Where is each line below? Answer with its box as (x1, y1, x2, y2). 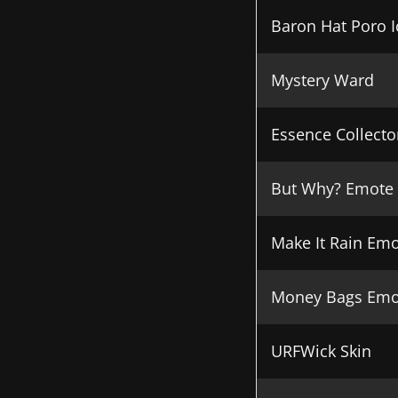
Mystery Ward (271, 69, 374, 91)
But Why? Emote (271, 178, 394, 199)
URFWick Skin (271, 340, 371, 362)
